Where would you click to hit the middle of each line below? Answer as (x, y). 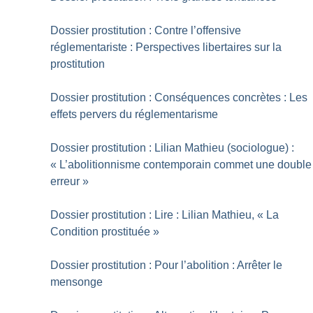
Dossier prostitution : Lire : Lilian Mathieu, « (157, 215)
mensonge (77, 282)
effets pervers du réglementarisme (134, 115)
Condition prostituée (101, 232)
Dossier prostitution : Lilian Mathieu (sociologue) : (173, 148)
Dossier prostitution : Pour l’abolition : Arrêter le (167, 265)
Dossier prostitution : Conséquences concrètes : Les (179, 98)
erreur (65, 182)
